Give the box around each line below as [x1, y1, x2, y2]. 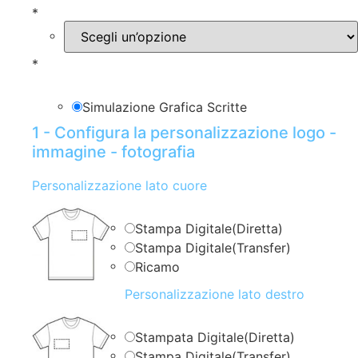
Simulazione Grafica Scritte [82, 98, 247, 115]
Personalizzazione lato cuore [32, 177, 207, 193]
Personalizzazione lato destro [125, 285, 304, 302]
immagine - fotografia [32, 141, 195, 161]
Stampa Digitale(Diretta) [135, 220, 283, 237]
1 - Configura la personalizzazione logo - [32, 122, 336, 142]
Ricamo [135, 258, 180, 275]
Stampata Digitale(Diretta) [135, 328, 295, 345]
